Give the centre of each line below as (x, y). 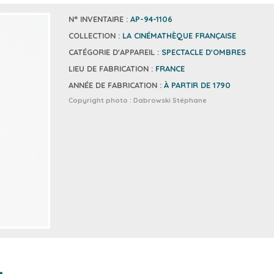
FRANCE (170, 69)
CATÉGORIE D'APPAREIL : (115, 52)
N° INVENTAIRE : (99, 19)
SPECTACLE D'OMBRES (203, 52)
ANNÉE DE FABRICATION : (116, 85)
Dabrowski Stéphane (170, 101)
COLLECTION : (95, 36)
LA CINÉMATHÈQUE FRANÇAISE (179, 36)
